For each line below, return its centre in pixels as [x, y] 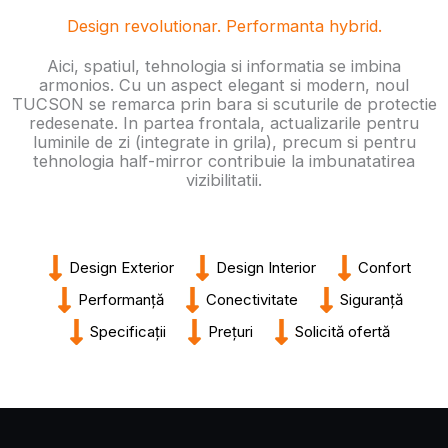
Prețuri [230, 332]
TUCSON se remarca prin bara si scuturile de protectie [224, 104]
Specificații [128, 332]
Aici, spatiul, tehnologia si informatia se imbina [224, 66]
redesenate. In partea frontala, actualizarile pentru [224, 123]
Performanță [120, 300]
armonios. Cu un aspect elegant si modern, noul [224, 85]
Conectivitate [251, 300]
